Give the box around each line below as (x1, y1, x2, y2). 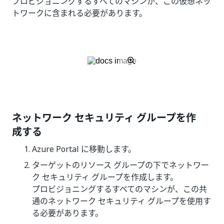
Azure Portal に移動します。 (32, 143, 136, 155)
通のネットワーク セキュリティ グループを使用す (32, 195, 211, 207)
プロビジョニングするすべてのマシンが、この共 (32, 183, 207, 195)
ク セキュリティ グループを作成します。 (32, 171, 178, 183)
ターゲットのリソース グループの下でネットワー (32, 159, 209, 171)
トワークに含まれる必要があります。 (12, 7, 147, 19)
